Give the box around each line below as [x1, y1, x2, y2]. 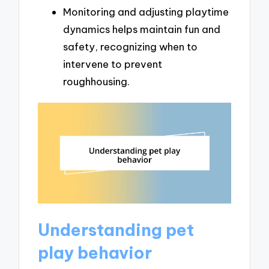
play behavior [38, 242, 153, 264]
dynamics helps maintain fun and [63, 22, 220, 35]
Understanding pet [38, 219, 195, 241]
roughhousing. [63, 74, 130, 88]
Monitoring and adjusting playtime [63, 5, 229, 18]
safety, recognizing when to [63, 40, 198, 53]
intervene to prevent [63, 57, 162, 70]
